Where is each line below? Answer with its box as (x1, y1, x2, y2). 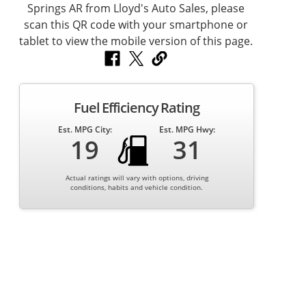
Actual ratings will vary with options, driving (65, 173, 208, 183)
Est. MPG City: (57, 124, 112, 136)
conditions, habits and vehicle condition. (70, 182, 204, 193)
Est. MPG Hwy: (159, 124, 216, 136)
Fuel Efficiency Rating (74, 98, 200, 117)
